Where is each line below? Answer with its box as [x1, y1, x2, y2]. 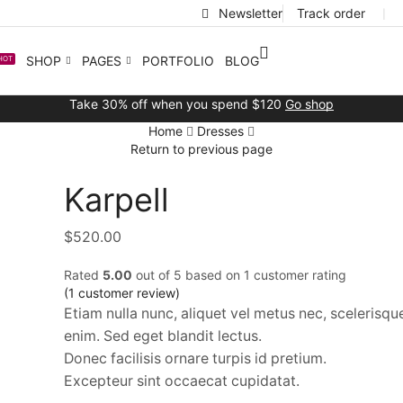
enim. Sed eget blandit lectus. [64, 327, 262, 345]
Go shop [285, 96, 334, 112]
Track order [297, 4, 365, 21]
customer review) [75, 285, 180, 301]
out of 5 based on [132, 267, 244, 283]
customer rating [250, 267, 346, 283]
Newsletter [219, 4, 282, 21]
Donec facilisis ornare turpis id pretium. [64, 350, 327, 368]
